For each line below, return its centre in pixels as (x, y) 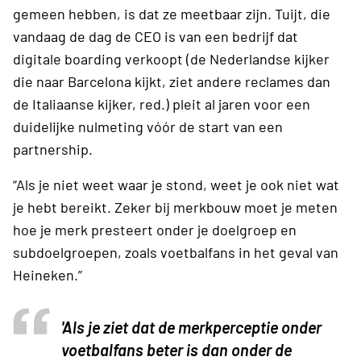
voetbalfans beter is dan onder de (176, 349)
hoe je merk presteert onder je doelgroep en (155, 229)
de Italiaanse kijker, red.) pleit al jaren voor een (162, 104)
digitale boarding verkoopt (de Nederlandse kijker (171, 58)
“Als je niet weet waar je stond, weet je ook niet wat (176, 184)
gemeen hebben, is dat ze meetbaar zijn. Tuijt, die (172, 13)
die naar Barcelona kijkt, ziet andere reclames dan (172, 81)
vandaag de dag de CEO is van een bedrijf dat (156, 36)
